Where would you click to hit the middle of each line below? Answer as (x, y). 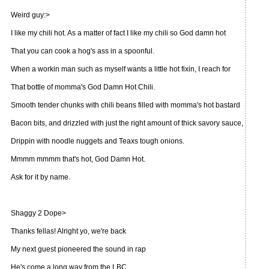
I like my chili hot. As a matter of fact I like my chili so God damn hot (118, 33)
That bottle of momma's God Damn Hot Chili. (83, 87)
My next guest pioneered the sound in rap (78, 249)
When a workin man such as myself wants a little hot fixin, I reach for (121, 69)
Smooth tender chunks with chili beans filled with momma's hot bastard (125, 105)
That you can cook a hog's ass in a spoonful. (83, 51)
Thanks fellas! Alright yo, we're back (68, 231)
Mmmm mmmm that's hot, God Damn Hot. (78, 159)
